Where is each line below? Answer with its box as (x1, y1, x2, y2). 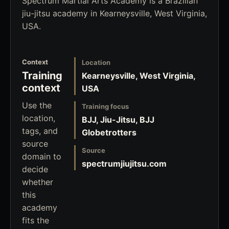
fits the (22, 215, 49, 225)
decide (22, 164, 48, 174)
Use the (22, 100, 52, 110)
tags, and (22, 126, 58, 136)
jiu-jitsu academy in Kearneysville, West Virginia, (22, 8, 207, 18)
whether (22, 177, 53, 187)
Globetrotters (82, 127, 136, 138)
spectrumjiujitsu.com (82, 158, 167, 169)
